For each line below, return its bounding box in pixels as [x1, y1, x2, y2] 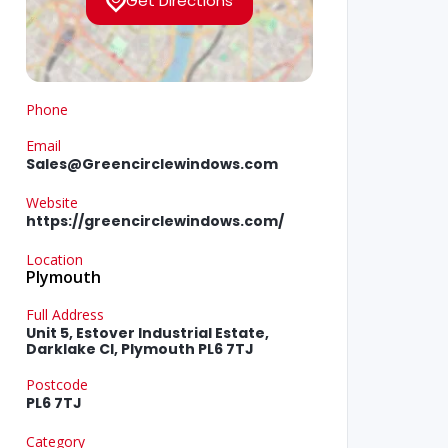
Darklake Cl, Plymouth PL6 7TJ [25, 339, 254, 360]
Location [25, 250, 83, 270]
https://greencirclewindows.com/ [25, 211, 284, 232]
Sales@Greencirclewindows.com [25, 154, 278, 175]
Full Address [25, 305, 104, 325]
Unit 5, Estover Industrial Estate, [25, 323, 269, 344]
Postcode [25, 375, 88, 395]
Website [25, 193, 78, 213]
